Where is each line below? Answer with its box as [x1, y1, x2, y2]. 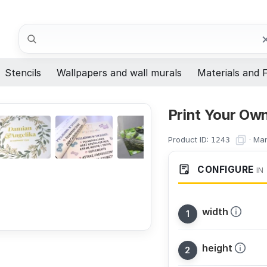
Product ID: [167, 134, 211, 144]
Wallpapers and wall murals [57, 67, 182, 79]
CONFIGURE [194, 164, 254, 176]
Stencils [5, 67, 41, 79]
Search [18, 24, 51, 36]
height [201, 242, 232, 254]
